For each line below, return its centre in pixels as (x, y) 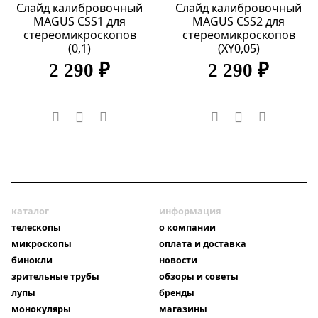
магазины (183, 309)
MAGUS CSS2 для (238, 22)
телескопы (36, 228)
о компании (187, 228)
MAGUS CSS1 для (79, 22)
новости (178, 261)
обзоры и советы (199, 277)
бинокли (32, 261)
